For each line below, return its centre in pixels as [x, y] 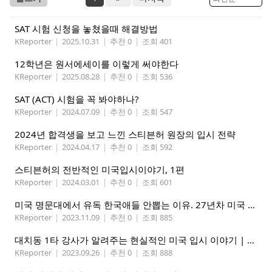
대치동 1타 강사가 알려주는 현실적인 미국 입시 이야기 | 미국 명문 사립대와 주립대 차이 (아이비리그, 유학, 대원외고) [251, 240]
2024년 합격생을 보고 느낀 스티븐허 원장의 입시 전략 [125, 134]
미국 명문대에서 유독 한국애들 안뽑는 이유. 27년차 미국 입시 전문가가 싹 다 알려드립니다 [251, 205]
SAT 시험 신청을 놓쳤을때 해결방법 [86, 29]
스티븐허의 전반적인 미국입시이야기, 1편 [100, 170]
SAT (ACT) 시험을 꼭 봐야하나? [77, 99]
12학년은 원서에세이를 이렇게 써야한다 [97, 64]
